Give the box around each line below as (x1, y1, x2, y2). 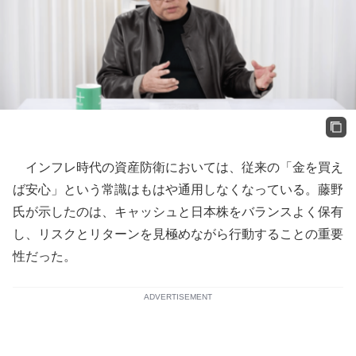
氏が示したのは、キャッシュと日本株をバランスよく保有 (13, 205, 343, 219)
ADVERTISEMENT (144, 292, 212, 302)
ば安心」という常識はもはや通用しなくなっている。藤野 (13, 183, 343, 197)
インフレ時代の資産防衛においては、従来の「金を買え (13, 161, 343, 175)
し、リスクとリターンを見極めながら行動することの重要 (13, 227, 343, 242)
